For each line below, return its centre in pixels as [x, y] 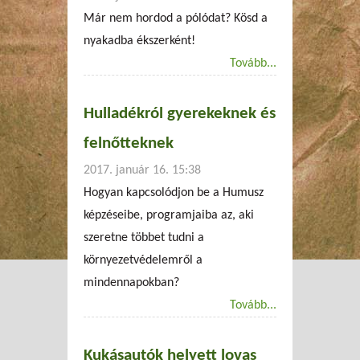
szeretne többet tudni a [144, 237]
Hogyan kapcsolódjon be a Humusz [174, 192]
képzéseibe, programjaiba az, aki [169, 215]
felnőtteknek [129, 143]
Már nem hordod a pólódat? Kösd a [176, 18]
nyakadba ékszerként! [139, 41]
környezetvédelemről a [143, 260]
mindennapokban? [131, 282]
